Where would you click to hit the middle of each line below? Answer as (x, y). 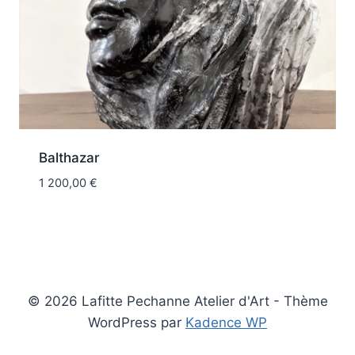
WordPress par (137, 323)
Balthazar (69, 158)
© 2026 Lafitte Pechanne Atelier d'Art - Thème (177, 302)
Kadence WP (226, 323)
